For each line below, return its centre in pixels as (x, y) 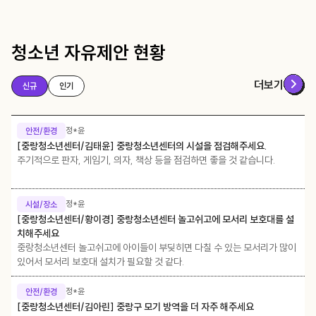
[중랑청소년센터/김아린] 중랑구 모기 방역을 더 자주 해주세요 (135, 306)
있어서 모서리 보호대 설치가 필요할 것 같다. (101, 261)
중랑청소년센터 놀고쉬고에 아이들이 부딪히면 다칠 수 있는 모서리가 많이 (157, 247)
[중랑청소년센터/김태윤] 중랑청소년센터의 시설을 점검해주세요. (142, 146)
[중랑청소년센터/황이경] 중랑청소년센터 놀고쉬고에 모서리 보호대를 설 (156, 219)
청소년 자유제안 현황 (89, 52)
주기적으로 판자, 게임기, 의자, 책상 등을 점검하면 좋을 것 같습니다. (146, 160)
